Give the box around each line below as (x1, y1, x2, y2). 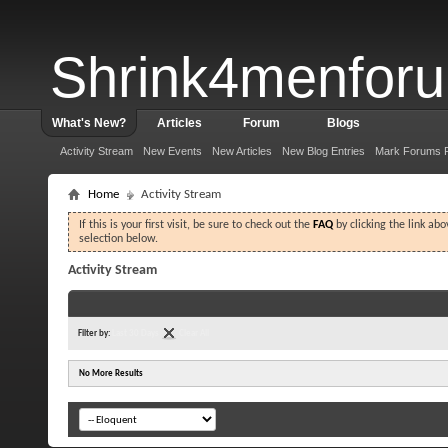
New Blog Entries (282, 145, 365, 157)
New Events (143, 145, 202, 157)
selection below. (79, 233, 158, 245)
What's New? (52, 116, 126, 130)
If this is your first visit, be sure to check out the (79, 219, 313, 231)
